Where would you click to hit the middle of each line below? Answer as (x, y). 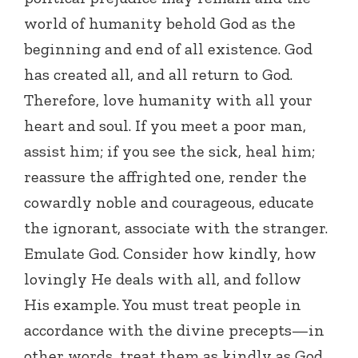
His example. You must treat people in (163, 305)
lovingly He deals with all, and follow (163, 279)
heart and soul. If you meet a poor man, (165, 126)
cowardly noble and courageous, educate (169, 203)
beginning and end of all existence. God (168, 49)
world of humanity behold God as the (160, 24)
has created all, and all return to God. (158, 75)
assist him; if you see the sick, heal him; (169, 151)
